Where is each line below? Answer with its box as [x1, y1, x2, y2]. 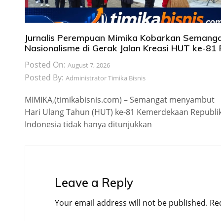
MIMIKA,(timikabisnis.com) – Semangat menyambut [25, 94, 215, 106]
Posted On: [25, 59, 68, 71]
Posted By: [25, 72, 66, 83]
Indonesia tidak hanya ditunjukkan [25, 119, 152, 130]
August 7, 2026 [68, 61, 110, 70]
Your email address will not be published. [55, 197, 208, 209]
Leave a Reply [55, 175, 133, 190]
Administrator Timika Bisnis [66, 74, 146, 83]
